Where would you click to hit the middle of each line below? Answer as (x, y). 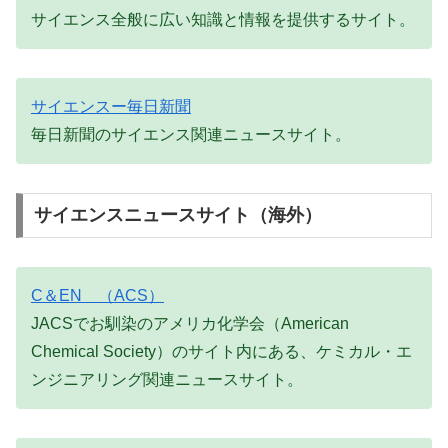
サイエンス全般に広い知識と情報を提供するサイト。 (223, 19)
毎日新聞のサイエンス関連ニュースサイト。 (191, 134)
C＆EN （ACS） (97, 296)
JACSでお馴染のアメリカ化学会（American (190, 324)
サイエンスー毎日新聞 (111, 106)
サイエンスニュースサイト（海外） (177, 215)
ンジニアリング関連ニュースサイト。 (167, 380)
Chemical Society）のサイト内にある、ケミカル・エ (221, 352)
